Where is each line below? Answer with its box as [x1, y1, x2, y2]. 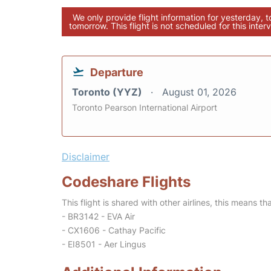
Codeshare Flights [62, 173, 191, 191]
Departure [90, 66, 143, 79]
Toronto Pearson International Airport [72, 102, 217, 113]
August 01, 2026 [162, 86, 237, 98]
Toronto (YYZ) [72, 86, 145, 98]
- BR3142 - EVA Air [62, 211, 135, 221]
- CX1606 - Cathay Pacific [62, 225, 166, 235]
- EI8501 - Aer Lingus [62, 239, 146, 249]
